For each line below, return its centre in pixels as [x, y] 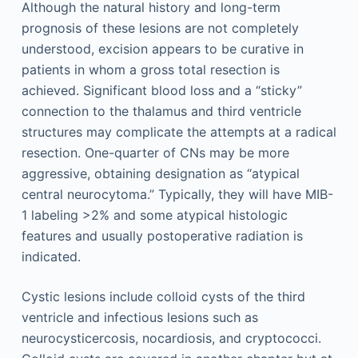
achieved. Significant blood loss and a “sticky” [161, 91]
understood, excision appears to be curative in [162, 49]
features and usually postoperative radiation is [162, 236]
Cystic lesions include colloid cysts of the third [163, 297]
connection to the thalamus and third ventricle [161, 111]
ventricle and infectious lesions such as [139, 318]
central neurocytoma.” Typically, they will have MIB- [177, 195]
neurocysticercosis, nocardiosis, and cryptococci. [171, 338]
